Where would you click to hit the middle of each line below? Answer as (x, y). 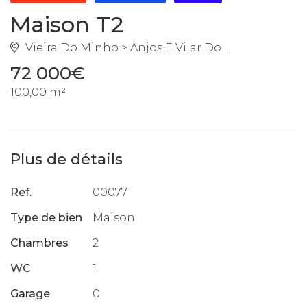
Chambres (39, 243)
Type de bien (46, 217)
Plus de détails (66, 159)
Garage (30, 293)
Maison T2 (67, 24)
